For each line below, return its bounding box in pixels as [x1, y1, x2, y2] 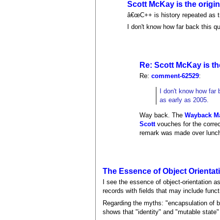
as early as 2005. [160, 96, 209, 104]
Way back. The [139, 111, 185, 119]
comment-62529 [151, 72, 199, 80]
